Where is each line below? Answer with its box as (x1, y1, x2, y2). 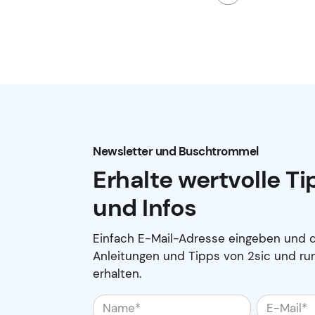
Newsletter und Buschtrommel (93, 143, 259, 160)
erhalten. (93, 265, 141, 281)
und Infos (93, 191, 197, 224)
